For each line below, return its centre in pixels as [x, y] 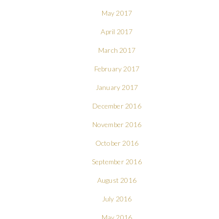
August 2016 [117, 180]
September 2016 [117, 161]
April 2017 [117, 31]
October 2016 [117, 143]
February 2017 [117, 68]
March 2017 [117, 50]
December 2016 [117, 106]
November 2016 [117, 124]
